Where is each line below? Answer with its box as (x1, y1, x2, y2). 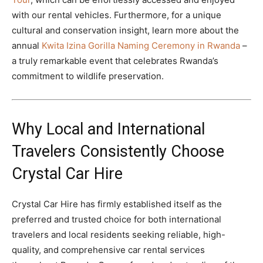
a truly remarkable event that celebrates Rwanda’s (12, 55, 218, 66)
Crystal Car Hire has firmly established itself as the (12, 198, 222, 210)
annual (12, 39, 42, 51)
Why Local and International (12, 119, 205, 139)
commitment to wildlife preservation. (12, 70, 164, 82)
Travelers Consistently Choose (12, 141, 224, 161)
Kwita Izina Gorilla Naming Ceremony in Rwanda (42, 39, 240, 51)
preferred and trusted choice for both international (12, 213, 221, 225)
